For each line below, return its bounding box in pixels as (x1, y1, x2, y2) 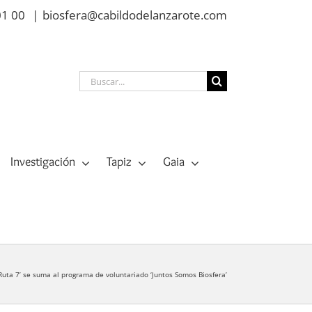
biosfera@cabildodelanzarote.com (42, 7, 227, 23)
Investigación (10, 154, 75, 170)
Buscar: (79, 71, 118, 87)
